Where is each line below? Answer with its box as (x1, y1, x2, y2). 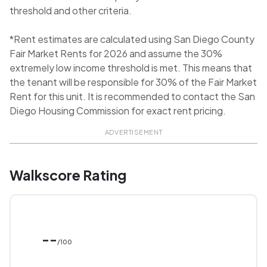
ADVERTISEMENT (104, 128, 163, 136)
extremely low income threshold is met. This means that (10, 61, 252, 74)
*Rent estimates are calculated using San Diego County (10, 33, 254, 46)
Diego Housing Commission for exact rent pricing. (10, 104, 226, 117)
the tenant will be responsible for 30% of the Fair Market (10, 76, 257, 89)
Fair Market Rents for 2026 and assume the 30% (10, 47, 222, 60)
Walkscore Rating (10, 166, 126, 184)
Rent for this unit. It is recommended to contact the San (10, 90, 255, 103)
